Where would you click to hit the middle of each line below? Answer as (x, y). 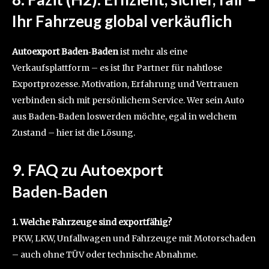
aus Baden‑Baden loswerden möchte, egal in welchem (124, 117)
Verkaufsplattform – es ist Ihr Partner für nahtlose (117, 68)
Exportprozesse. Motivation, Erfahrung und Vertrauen (125, 84)
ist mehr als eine (153, 52)
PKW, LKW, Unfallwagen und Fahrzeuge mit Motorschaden (134, 239)
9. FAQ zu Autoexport (88, 170)
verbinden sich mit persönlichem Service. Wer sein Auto (128, 101)
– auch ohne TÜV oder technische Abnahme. (105, 255)
